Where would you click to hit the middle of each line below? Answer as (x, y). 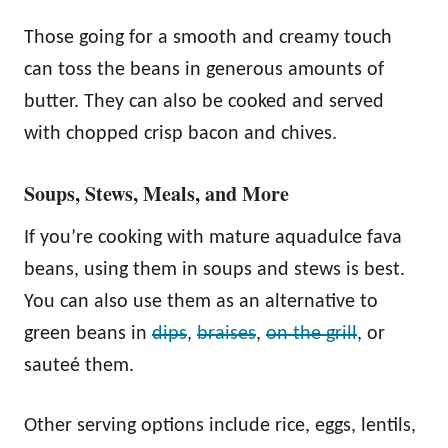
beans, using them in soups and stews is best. (214, 269)
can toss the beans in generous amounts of (204, 69)
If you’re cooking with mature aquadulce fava (213, 237)
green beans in (88, 333)
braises (226, 333)
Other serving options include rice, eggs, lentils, (220, 425)
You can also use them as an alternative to (201, 301)
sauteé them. (79, 365)
